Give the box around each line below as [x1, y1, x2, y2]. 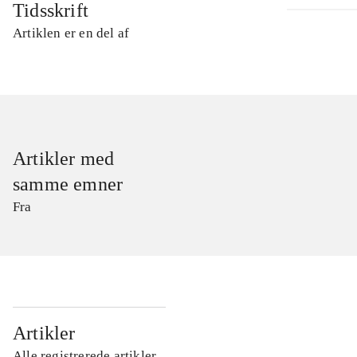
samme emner [13, 174, 124, 195]
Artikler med [13, 148, 115, 170]
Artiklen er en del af [13, 25, 130, 41]
